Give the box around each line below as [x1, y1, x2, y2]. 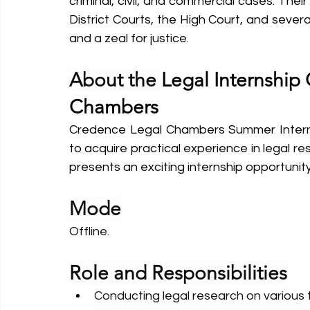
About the [69, 69, 161, 91]
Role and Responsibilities [69, 262, 287, 284]
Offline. [69, 225, 109, 238]
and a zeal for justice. [69, 32, 189, 45]
